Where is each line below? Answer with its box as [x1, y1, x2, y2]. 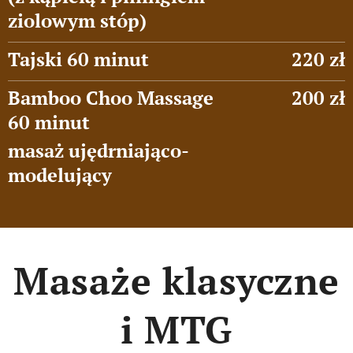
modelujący [8, 162, 112, 188]
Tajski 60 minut [8, 46, 149, 72]
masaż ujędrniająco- [8, 138, 189, 163]
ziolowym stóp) [8, 8, 147, 33]
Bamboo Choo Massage [8, 85, 218, 110]
